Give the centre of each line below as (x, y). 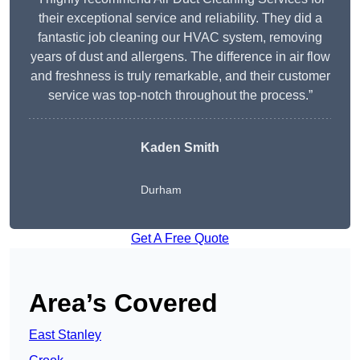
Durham (161, 190)
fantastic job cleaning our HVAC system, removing (180, 38)
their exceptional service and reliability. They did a (180, 18)
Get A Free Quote (180, 239)
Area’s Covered (123, 303)
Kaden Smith (180, 148)
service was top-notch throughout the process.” (180, 96)
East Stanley (65, 335)
